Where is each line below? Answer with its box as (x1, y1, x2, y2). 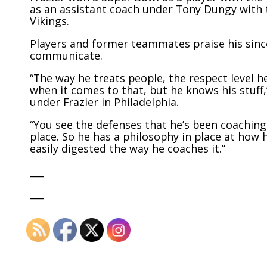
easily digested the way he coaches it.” (30, 141, 225, 156)
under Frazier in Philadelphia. (30, 94, 179, 109)
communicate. (30, 48, 103, 63)
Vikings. (30, 14, 69, 29)
